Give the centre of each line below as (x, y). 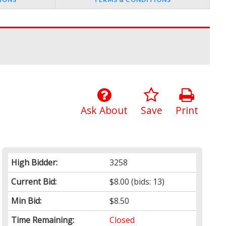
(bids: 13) (147, 182)
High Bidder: (35, 163)
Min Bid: (26, 201)
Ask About (104, 110)
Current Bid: (34, 182)
